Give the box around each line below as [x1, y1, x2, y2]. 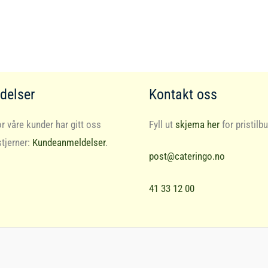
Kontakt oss [149, 86, 217, 103]
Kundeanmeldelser [32, 136, 106, 149]
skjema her [175, 118, 220, 131]
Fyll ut [149, 118, 175, 131]
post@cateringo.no [149, 150, 225, 163]
